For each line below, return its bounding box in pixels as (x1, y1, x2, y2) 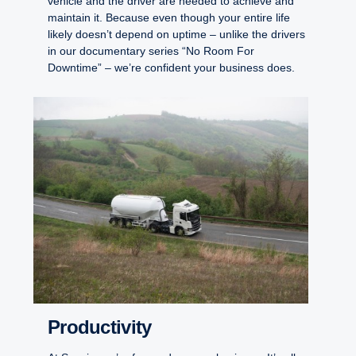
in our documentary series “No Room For (48, 44, 254, 58)
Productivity (60, 315, 152, 338)
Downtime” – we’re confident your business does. (48, 61, 295, 75)
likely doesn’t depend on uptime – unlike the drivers (48, 28, 305, 41)
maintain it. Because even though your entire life (48, 11, 290, 25)
